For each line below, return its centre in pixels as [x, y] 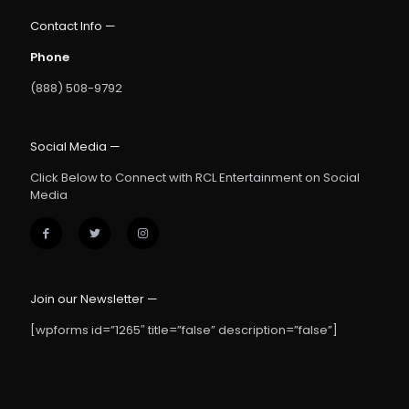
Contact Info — [73, 26]
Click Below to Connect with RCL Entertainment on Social [195, 178]
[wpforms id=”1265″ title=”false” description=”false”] [184, 330]
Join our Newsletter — [94, 299]
